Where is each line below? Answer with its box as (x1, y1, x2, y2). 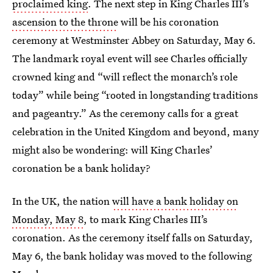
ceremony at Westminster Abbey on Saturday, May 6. (12, 33, 256, 47)
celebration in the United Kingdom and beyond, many (12, 124, 259, 138)
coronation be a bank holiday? (12, 161, 151, 175)
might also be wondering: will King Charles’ (12, 143, 213, 157)
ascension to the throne (12, 15, 118, 29)
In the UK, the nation (12, 194, 112, 208)
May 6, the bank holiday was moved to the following (12, 249, 252, 263)
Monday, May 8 (12, 212, 83, 226)
